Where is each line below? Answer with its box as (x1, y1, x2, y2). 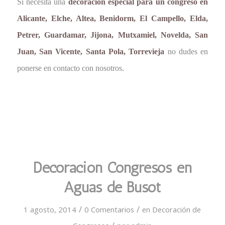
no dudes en (164, 47, 208, 56)
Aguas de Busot (64, 178, 161, 197)
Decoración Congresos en (33, 159, 192, 177)
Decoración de (152, 204, 201, 215)
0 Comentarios (84, 204, 135, 215)
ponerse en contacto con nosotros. (17, 63, 124, 72)
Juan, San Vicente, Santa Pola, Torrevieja (17, 47, 165, 56)
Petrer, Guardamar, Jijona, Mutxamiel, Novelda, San (17, 30, 208, 39)
